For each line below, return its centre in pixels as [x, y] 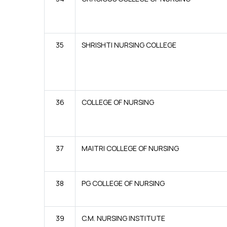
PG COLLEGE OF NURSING [123, 183]
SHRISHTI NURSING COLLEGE [129, 45]
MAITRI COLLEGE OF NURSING [130, 148]
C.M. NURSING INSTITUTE [123, 218]
